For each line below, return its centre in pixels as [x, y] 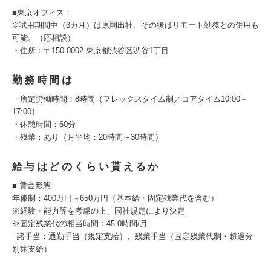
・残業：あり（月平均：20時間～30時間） [87, 137]
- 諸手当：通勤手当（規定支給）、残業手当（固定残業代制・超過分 [132, 236]
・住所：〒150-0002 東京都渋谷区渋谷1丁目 [90, 51]
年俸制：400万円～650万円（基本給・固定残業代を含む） [115, 198]
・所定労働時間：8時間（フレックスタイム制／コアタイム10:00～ [130, 99]
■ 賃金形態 [31, 185]
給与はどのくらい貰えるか [86, 167]
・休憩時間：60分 [44, 124]
